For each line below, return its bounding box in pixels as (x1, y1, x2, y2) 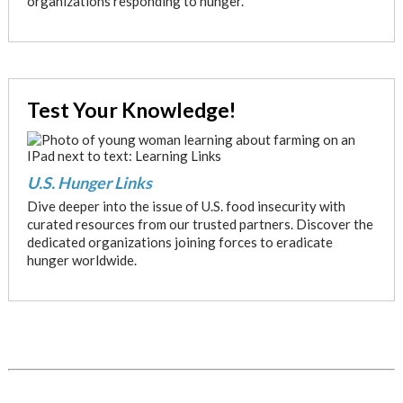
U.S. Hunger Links (26, 173, 152, 193)
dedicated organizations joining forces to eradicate (26, 234, 333, 250)
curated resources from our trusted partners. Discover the (26, 216, 373, 232)
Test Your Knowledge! (26, 97, 236, 122)
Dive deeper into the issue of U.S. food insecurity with (26, 198, 345, 214)
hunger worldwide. (26, 252, 137, 268)
